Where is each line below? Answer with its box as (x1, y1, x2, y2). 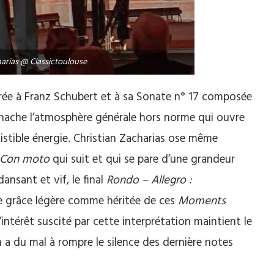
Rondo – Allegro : (106, 171, 191, 190)
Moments (178, 191, 226, 210)
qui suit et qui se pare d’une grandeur (50, 150, 235, 169)
